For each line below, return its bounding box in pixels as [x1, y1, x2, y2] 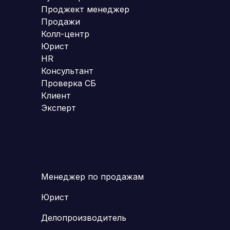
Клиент [41, 90, 71, 101]
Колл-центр [41, 28, 89, 39]
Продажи [41, 16, 80, 27]
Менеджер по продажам [41, 171, 144, 182]
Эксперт [41, 102, 76, 113]
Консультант [41, 65, 93, 76]
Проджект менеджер [41, 4, 129, 14]
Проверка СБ [41, 78, 96, 88]
